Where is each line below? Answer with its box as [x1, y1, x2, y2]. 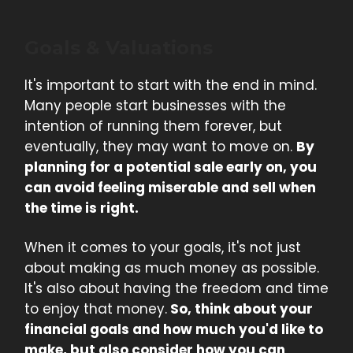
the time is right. [24, 199, 139, 218]
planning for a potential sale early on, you [24, 158, 317, 177]
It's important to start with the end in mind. [24, 76, 317, 95]
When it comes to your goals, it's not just [24, 238, 301, 258]
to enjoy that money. [24, 299, 167, 319]
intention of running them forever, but [24, 117, 282, 136]
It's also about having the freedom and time [24, 279, 329, 299]
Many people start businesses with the [24, 96, 286, 116]
